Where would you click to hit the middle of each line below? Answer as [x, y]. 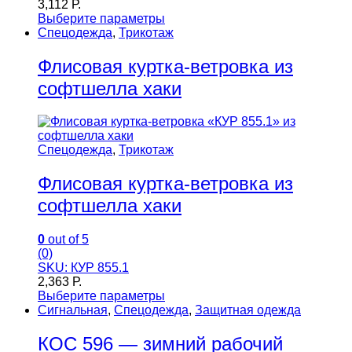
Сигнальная [73, 310]
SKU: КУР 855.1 [83, 268]
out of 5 [67, 240]
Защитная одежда [248, 310]
